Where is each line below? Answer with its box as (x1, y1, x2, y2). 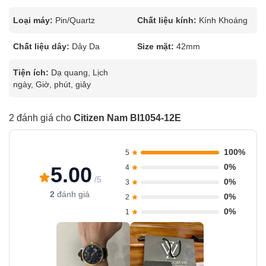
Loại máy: (13, 15, 53, 25)
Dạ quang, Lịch (51, 68, 108, 77)
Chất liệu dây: (13, 42, 69, 51)
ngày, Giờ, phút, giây (13, 80, 91, 89)
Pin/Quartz (55, 15, 95, 25)
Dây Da (72, 42, 100, 51)
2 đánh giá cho (9, 113, 74, 123)
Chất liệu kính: (137, 15, 197, 25)
